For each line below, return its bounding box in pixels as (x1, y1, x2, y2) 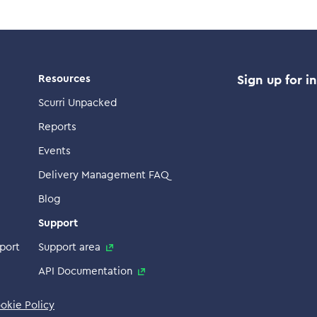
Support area (38, 242, 100, 253)
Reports (38, 122, 76, 132)
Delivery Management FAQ (38, 170, 169, 180)
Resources (38, 74, 91, 84)
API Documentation (38, 266, 132, 277)
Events (38, 146, 71, 156)
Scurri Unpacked (38, 98, 117, 108)
